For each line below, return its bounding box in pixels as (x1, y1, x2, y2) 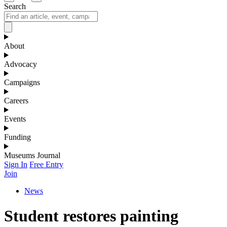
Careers (4, 96, 28, 105)
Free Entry (29, 160, 63, 169)
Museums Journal (4, 151, 60, 160)
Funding (4, 133, 31, 142)
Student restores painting (4, 206, 178, 225)
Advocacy (4, 60, 37, 69)
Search (4, 2, 26, 11)
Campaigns (4, 78, 40, 87)
